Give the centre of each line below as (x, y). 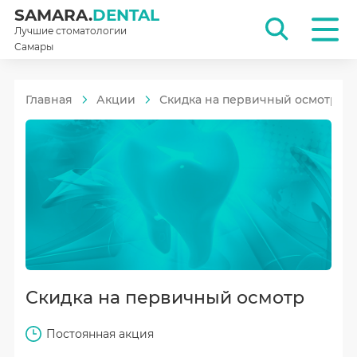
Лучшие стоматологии (70, 31)
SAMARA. (53, 15)
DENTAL (126, 15)
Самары (33, 47)
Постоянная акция (100, 333)
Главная (49, 100)
